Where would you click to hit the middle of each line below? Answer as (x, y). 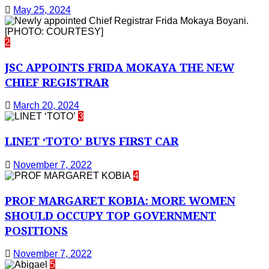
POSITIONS (36, 230)
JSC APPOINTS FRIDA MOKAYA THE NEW (119, 67)
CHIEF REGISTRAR (57, 82)
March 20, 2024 (46, 106)
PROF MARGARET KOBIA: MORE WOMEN (120, 200)
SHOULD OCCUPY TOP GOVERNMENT (110, 215)
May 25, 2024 (42, 10)
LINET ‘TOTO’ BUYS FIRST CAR (92, 141)
